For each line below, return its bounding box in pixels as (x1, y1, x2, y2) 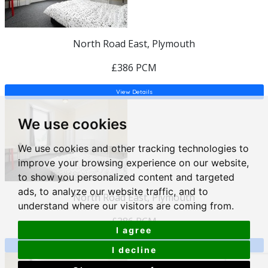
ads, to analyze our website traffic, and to (18, 185, 208, 197)
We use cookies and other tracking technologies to (18, 142, 249, 154)
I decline (111, 245, 157, 255)
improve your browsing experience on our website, (18, 157, 249, 169)
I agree (116, 224, 152, 235)
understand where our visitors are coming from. (18, 200, 234, 212)
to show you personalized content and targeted (18, 171, 234, 183)
